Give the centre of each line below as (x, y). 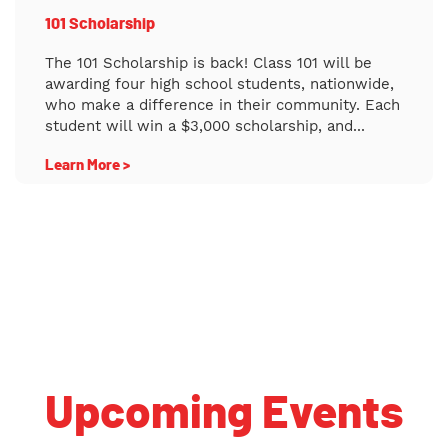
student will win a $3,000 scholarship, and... (205, 126)
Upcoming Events (224, 414)
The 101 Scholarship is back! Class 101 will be (208, 63)
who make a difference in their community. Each (222, 105)
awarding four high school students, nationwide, (219, 84)
